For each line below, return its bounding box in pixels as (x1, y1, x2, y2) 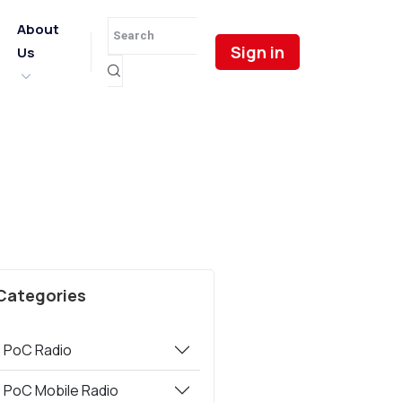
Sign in (231, 41, 284, 63)
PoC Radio (4, 340, 72, 360)
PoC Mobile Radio (4, 380, 118, 400)
